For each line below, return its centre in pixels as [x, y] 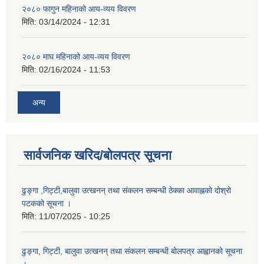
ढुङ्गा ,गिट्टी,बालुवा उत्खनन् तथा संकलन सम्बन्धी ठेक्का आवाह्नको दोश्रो [126, 191]
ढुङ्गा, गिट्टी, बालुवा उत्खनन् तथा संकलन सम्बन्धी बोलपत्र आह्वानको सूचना [132, 251]
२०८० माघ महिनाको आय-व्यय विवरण [76, 56]
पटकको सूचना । [47, 204]
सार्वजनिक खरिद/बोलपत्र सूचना [98, 156]
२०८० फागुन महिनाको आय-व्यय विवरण [79, 9]
